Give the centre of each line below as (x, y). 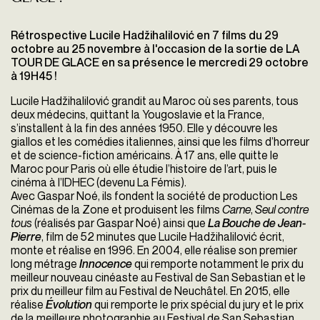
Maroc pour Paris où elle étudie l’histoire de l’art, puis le (144, 169)
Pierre (26, 237)
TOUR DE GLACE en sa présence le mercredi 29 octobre (160, 62)
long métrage (45, 264)
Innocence (106, 264)
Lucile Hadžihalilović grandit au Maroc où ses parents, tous (155, 101)
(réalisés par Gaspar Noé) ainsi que (120, 223)
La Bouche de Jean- (257, 223)
